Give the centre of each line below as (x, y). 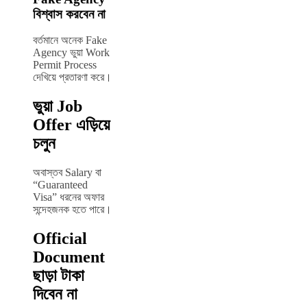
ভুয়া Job (58, 107)
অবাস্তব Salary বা (67, 173)
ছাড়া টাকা (59, 275)
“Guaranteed (60, 185)
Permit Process (65, 65)
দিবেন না (55, 294)
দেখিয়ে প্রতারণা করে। (72, 77)
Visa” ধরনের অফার (69, 197)
